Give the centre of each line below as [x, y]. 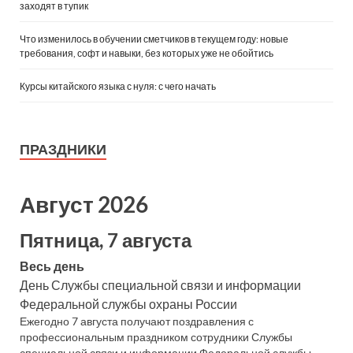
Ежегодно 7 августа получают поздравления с [137, 322]
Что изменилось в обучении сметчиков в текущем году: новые [154, 39]
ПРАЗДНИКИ [63, 150]
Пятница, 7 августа [106, 240]
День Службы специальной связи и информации [160, 285]
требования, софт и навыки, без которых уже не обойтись [147, 54]
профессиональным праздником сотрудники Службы [156, 338]
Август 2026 [84, 204]
